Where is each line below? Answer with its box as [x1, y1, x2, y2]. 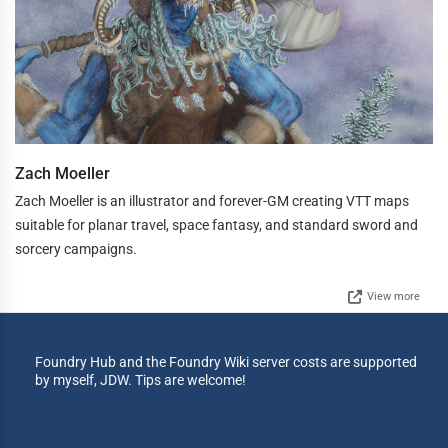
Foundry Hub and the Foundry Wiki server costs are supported [35, 353, 417, 370]
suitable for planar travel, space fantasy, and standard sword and [15, 216, 418, 233]
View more [367, 289, 420, 303]
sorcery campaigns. [15, 240, 137, 257]
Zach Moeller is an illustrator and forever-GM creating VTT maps [15, 192, 409, 209]
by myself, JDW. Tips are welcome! [35, 371, 246, 388]
